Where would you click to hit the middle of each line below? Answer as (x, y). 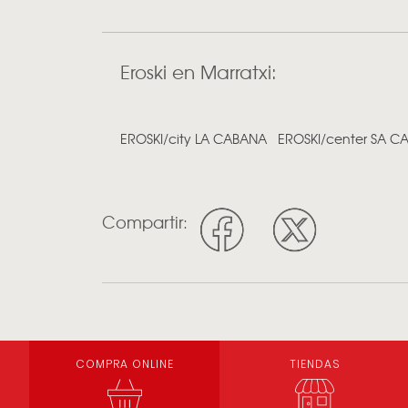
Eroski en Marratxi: (199, 72)
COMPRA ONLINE (124, 363)
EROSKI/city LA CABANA (194, 139)
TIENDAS (315, 363)
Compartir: (145, 222)
